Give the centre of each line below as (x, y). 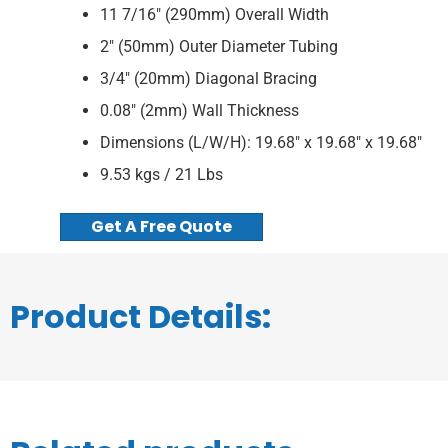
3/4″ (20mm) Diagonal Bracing (208, 78)
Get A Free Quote (161, 226)
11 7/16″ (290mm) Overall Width (214, 14)
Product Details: (140, 316)
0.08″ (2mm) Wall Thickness (199, 110)
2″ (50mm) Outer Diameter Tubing (219, 46)
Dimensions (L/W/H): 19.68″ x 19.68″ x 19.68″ (261, 142)
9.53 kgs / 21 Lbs (161, 174)
